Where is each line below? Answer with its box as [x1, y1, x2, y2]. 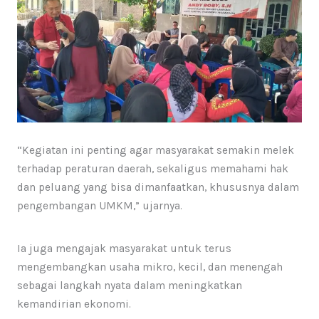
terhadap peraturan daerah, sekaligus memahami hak [16, 162, 288, 176]
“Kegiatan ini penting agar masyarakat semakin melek [16, 144, 294, 157]
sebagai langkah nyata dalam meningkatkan [16, 279, 242, 293]
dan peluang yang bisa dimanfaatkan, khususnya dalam [16, 181, 299, 194]
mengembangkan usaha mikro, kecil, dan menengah [16, 261, 283, 274]
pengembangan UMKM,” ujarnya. [16, 199, 182, 213]
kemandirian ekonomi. [16, 298, 131, 311]
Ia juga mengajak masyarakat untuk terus [16, 242, 231, 256]
